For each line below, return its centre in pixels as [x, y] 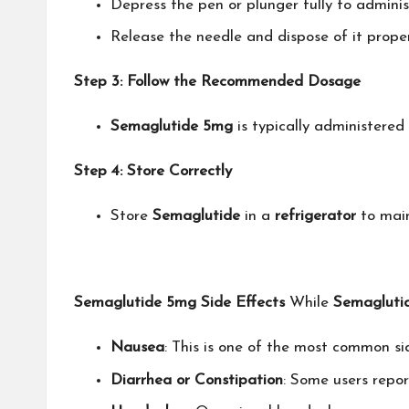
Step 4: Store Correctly [153, 172]
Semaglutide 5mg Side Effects [179, 303]
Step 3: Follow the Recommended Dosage [217, 82]
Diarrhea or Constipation [197, 380]
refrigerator [315, 216]
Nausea [137, 348]
